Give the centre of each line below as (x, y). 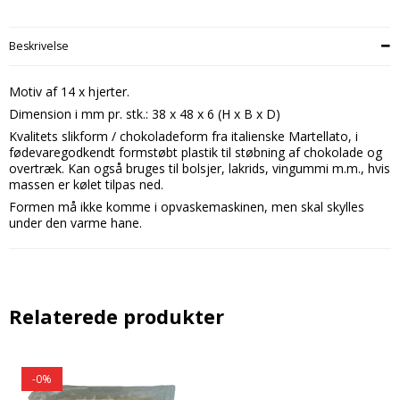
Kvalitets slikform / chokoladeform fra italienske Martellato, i (183, 137)
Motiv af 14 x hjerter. (69, 92)
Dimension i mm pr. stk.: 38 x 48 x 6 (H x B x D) (145, 114)
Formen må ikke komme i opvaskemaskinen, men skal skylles (187, 207)
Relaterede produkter (117, 317)
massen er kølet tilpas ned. (86, 185)
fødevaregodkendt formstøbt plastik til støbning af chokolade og (196, 153)
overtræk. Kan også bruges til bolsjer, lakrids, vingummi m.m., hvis (200, 169)
